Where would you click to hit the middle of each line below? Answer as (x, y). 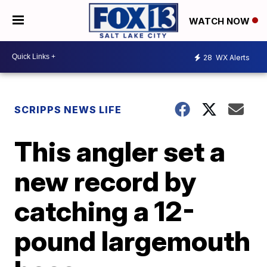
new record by (105, 181)
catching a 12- (105, 211)
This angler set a (120, 151)
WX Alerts (232, 58)
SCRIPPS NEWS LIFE (68, 109)
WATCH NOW (221, 21)
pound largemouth (133, 240)
